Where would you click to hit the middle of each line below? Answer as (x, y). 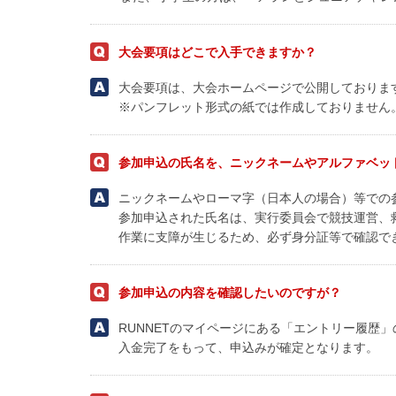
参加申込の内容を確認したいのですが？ (230, 293)
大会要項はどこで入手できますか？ (217, 52)
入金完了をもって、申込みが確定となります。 (248, 347)
